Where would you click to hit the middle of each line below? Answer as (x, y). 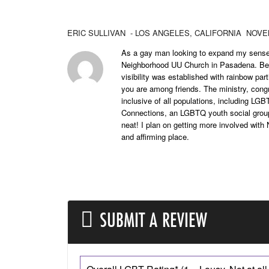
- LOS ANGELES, (160, 33)
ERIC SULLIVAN (96, 33)
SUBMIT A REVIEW (153, 220)
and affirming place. (155, 137)
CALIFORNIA (219, 33)
